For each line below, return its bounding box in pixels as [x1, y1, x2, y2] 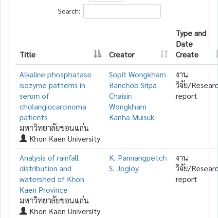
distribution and [19, 163, 72, 173]
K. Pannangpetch [109, 152, 167, 163]
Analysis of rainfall [19, 152, 79, 163]
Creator [109, 49, 134, 59]
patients [19, 111, 48, 122]
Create [176, 49, 199, 59]
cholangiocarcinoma [19, 101, 86, 111]
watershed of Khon [19, 173, 84, 184]
